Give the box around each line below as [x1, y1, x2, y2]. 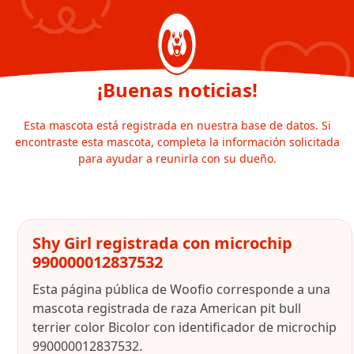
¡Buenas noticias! [96, 77, 258, 103]
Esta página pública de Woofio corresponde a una [32, 281, 330, 298]
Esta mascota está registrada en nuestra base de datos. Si [23, 118, 331, 133]
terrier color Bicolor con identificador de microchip [32, 318, 337, 336]
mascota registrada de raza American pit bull [32, 299, 301, 317]
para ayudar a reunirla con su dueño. [77, 151, 277, 166]
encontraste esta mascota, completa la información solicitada [14, 134, 340, 149]
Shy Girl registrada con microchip [32, 232, 292, 254]
